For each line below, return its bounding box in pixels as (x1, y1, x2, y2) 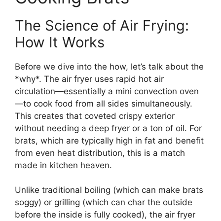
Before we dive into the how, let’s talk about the (15, 61, 204, 72)
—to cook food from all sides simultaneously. (15, 98, 192, 109)
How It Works (15, 33, 105, 51)
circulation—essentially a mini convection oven (15, 86, 199, 96)
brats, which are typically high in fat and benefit (15, 135, 204, 146)
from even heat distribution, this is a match (15, 147, 185, 158)
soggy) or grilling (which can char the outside (15, 197, 192, 208)
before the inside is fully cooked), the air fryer (15, 210, 195, 220)
